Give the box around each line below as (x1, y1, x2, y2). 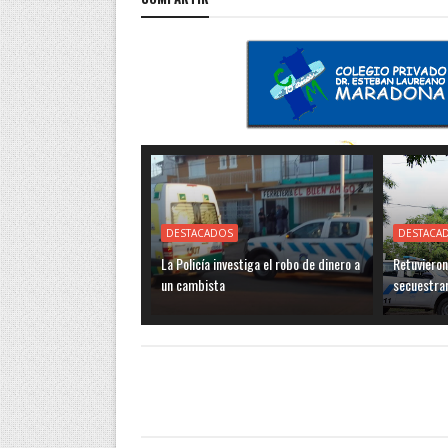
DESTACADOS (165, 226, 233, 240)
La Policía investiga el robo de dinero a (160, 253, 360, 274)
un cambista (160, 274, 225, 295)
